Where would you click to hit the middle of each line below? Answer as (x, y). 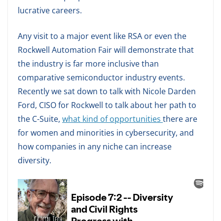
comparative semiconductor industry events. (101, 77)
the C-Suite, (40, 119)
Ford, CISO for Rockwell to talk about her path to (107, 105)
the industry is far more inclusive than (88, 63)
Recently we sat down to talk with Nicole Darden (107, 91)
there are (180, 119)
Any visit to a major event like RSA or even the (102, 36)
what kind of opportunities (112, 119)
